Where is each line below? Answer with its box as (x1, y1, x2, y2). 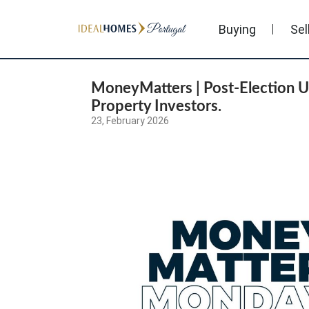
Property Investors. (91, 99, 221, 114)
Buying (219, 21, 256, 37)
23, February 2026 (91, 115, 169, 126)
